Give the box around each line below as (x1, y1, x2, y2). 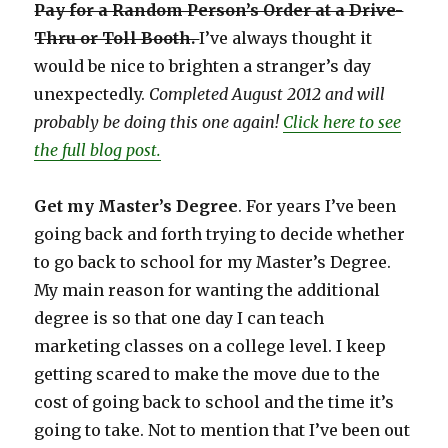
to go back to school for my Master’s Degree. (34, 252, 392, 273)
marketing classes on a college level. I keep (34, 336, 387, 357)
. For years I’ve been (238, 196, 397, 217)
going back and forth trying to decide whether (34, 224, 406, 245)
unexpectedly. (34, 84, 150, 105)
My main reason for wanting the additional (34, 280, 381, 301)
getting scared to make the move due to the (34, 364, 381, 385)
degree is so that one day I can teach (34, 308, 325, 329)
